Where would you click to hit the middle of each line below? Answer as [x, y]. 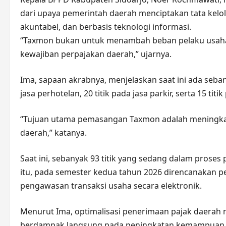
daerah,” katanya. [53, 133]
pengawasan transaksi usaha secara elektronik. [111, 186]
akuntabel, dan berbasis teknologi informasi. [106, 27]
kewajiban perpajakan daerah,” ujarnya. [96, 54]
